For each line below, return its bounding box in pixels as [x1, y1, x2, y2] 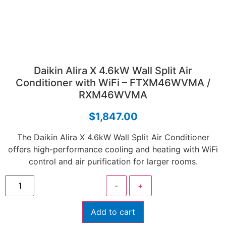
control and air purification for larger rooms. [28, 156, 198, 167]
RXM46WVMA [79, 89, 147, 101]
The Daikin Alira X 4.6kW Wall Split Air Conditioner [17, 132, 209, 143]
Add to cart [91, 206, 135, 217]
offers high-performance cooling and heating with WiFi [8, 144, 218, 155]
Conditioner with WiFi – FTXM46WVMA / [16, 77, 210, 89]
